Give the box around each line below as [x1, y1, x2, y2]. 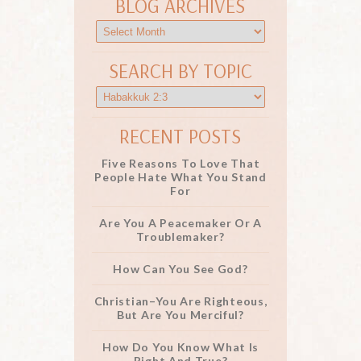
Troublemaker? [136, 230, 225, 244]
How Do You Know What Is [102, 340, 259, 355]
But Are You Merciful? [117, 308, 244, 322]
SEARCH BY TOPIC [108, 58, 252, 84]
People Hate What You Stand [94, 170, 267, 185]
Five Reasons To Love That [101, 156, 260, 171]
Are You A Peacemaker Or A [99, 216, 262, 230]
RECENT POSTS [119, 123, 242, 149]
